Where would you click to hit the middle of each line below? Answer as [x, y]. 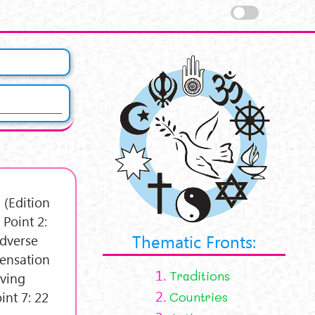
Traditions [199, 276]
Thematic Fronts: [194, 241]
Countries [198, 297]
